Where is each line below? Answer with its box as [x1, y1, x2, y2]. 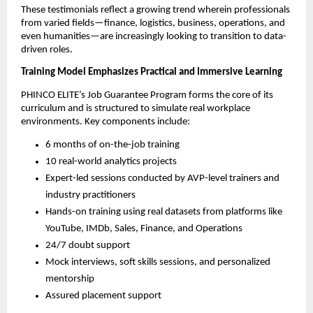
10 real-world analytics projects [45, 156, 177, 167]
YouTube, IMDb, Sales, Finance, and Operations [45, 223, 242, 234]
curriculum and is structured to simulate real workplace [21, 103, 250, 114]
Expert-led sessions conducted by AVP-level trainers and [45, 173, 279, 184]
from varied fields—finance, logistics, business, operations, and [21, 17, 285, 29]
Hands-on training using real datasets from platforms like [45, 206, 282, 217]
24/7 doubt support [45, 240, 130, 251]
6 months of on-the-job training [45, 139, 180, 150]
